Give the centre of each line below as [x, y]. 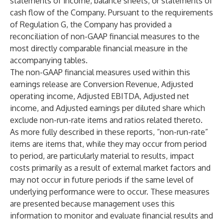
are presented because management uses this [92, 204]
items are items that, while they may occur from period [108, 144]
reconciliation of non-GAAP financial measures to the [105, 36]
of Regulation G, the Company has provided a [91, 24]
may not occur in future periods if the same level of [102, 180]
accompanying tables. [49, 60]
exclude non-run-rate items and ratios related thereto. [106, 120]
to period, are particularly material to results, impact [102, 156]
